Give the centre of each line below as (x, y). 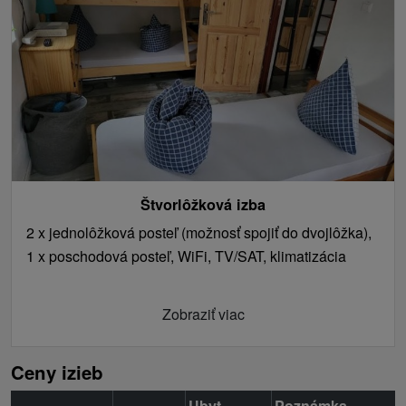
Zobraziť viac (203, 314)
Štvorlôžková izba (203, 204)
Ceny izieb (57, 372)
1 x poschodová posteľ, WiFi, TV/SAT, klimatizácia (186, 256)
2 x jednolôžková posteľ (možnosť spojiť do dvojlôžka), (199, 232)
